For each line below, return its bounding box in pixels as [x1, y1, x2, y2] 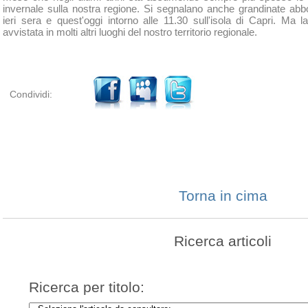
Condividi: [10, 88, 52, 100]
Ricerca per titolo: [29, 278, 144, 295]
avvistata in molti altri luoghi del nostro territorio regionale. [3, 25, 257, 38]
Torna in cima [178, 187, 267, 203]
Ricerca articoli [174, 233, 272, 250]
